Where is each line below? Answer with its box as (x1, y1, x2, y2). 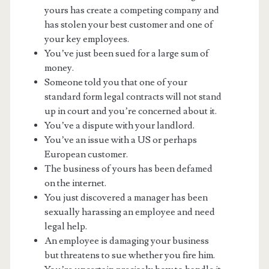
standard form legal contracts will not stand (44, 90, 222, 103)
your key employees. (44, 32, 129, 45)
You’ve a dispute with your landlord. (44, 119, 195, 131)
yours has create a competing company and (44, 4, 219, 16)
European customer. (44, 148, 128, 160)
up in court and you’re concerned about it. (44, 104, 217, 117)
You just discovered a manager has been (44, 191, 208, 204)
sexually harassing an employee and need (44, 205, 215, 218)
